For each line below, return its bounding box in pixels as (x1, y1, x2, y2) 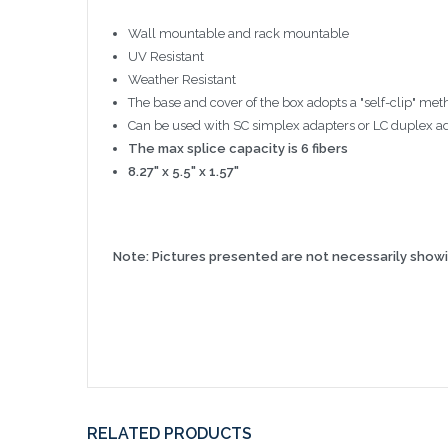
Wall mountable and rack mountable (127, 25, 349, 41)
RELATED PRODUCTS (87, 424, 252, 444)
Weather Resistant (127, 71, 236, 87)
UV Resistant (127, 48, 204, 64)
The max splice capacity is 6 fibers (127, 140, 348, 156)
